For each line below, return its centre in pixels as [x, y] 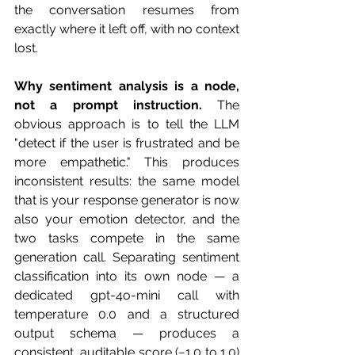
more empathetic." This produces [127, 162]
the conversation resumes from [127, 10]
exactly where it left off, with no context [127, 29]
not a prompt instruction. [108, 105]
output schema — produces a [127, 333]
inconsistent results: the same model [127, 181]
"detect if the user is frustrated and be [127, 143]
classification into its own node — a [127, 276]
